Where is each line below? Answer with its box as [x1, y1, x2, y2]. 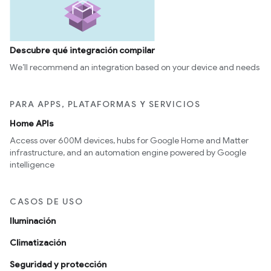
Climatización [10, 237, 66, 248]
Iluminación [10, 215, 56, 226]
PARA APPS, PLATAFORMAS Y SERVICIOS [10, 98, 200, 109]
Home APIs [10, 117, 54, 129]
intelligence [10, 158, 54, 170]
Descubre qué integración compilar [10, 44, 155, 56]
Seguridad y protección [10, 258, 106, 270]
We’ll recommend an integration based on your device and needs [10, 61, 260, 73]
